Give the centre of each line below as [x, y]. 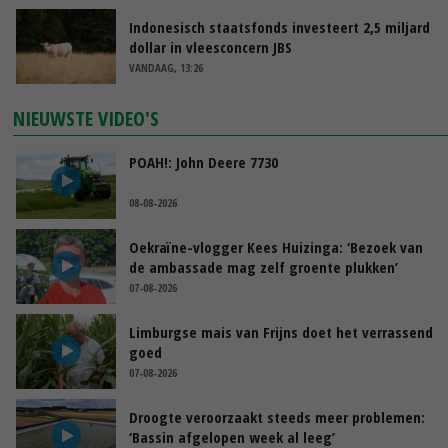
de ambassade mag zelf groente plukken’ [263, 266]
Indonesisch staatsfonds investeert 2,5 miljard [279, 26]
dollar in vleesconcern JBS [210, 46]
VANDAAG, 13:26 [166, 67]
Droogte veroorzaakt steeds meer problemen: [277, 416]
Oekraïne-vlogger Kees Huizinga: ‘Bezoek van [276, 246]
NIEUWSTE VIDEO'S [86, 118]
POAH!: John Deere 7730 [203, 161]
